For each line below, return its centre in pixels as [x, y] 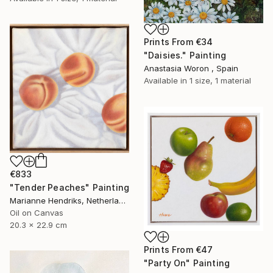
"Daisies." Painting [185, 55]
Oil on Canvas [37, 212]
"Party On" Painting [187, 263]
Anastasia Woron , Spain [191, 69]
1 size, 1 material [220, 81]
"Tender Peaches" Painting [69, 187]
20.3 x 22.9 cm [38, 225]
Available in [167, 81]
